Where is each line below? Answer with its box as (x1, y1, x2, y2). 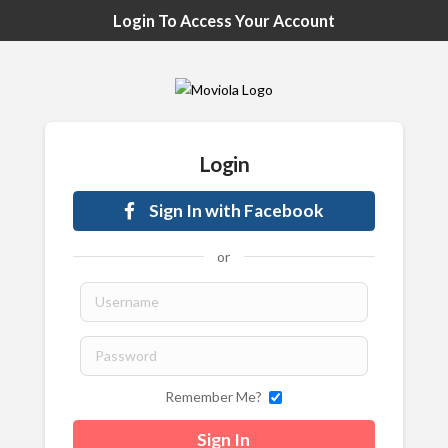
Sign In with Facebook (148, 200, 324, 222)
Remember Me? (165, 387, 263, 405)
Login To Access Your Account (113, 11, 335, 30)
